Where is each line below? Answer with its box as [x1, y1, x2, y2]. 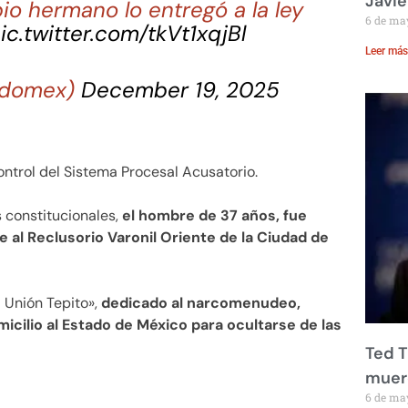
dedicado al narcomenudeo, [101, 293, 301, 313]
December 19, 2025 [81, 75, 280, 104]
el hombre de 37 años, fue [122, 206, 307, 226]
